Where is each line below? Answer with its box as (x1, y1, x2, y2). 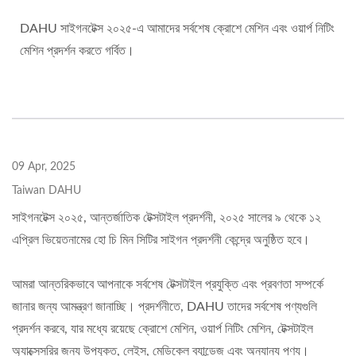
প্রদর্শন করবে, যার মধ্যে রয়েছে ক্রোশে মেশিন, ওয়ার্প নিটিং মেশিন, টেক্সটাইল (12, 323, 313, 335)
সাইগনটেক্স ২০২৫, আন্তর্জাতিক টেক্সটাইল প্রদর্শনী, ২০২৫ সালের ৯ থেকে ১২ (12, 211, 321, 224)
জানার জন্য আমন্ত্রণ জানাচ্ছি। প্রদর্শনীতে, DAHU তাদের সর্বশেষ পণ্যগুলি (12, 300, 317, 313)
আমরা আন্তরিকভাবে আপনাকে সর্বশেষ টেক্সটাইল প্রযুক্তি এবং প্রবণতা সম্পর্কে (12, 278, 323, 291)
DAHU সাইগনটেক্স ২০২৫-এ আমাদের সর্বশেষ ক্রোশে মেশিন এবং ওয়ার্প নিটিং (20, 22, 335, 35)
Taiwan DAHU (12, 185, 81, 196)
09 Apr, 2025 (12, 161, 75, 172)
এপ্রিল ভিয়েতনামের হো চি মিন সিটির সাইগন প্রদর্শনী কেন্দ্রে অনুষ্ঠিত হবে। (12, 234, 310, 246)
